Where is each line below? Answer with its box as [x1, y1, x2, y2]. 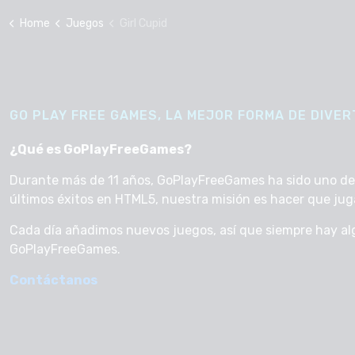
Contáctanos [10, 273, 97, 288]
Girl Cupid [119, 17, 167, 30]
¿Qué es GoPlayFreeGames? [10, 142, 192, 157]
